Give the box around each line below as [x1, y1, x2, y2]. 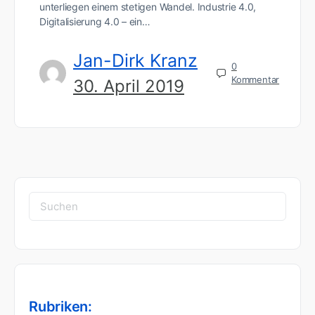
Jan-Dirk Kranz [73, 49, 198, 71]
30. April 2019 [73, 75, 184, 96]
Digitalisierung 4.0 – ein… [39, 15, 150, 27]
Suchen [28, 193, 79, 210]
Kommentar [231, 74, 280, 86]
